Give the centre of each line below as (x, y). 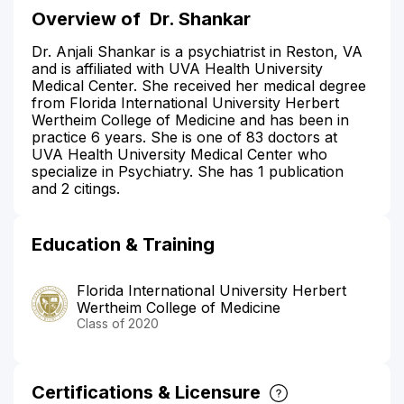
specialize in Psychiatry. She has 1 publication (188, 171)
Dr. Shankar (200, 18)
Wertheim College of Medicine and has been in (190, 119)
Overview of (91, 18)
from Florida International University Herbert (185, 102)
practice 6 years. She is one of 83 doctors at (184, 137)
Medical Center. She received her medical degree (199, 85)
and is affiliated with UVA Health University (177, 68)
